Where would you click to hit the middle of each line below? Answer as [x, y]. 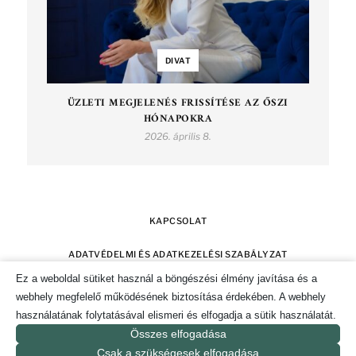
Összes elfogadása [178, 334]
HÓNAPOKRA [178, 118]
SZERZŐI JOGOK [139, 287]
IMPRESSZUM [222, 287]
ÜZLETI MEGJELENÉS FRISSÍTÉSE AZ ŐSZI [178, 103]
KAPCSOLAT [178, 221]
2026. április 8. [178, 136]
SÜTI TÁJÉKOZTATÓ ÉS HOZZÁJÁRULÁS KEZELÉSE [178, 321]
